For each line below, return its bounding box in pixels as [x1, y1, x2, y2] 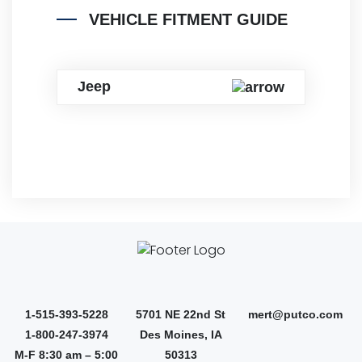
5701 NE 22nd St [136, 307, 226, 321]
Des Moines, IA [139, 327, 222, 341]
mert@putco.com [248, 307, 343, 321]
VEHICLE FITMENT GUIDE [89, 10, 288, 28]
